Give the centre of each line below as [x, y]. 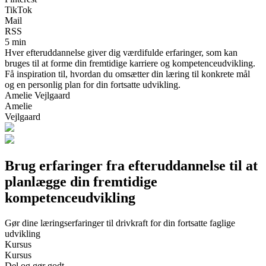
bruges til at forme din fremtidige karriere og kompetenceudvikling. [130, 63]
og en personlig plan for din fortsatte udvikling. [93, 84]
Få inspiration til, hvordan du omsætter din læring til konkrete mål [127, 74]
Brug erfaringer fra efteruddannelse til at [131, 165]
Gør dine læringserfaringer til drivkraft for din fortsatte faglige [120, 223]
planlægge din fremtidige [81, 181]
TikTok [18, 9]
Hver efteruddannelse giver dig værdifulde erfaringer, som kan [121, 52]
